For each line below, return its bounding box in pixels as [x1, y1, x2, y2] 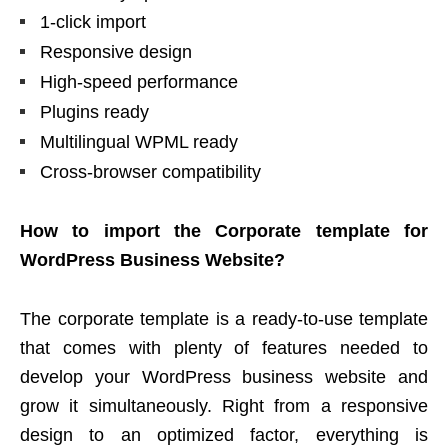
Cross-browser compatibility [40, 161, 261, 182]
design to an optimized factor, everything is [20, 424, 428, 445]
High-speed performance [40, 71, 238, 92]
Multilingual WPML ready [40, 131, 238, 152]
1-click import [40, 11, 146, 32]
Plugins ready [40, 101, 149, 122]
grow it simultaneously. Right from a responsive [20, 395, 428, 416]
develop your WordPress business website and [20, 366, 428, 387]
